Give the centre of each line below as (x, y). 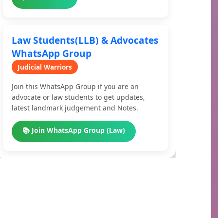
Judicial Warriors (45, 67)
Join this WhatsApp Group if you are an (75, 86)
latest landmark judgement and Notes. (75, 108)
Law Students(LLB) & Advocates (85, 40)
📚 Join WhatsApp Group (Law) (74, 130)
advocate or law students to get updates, (78, 97)
